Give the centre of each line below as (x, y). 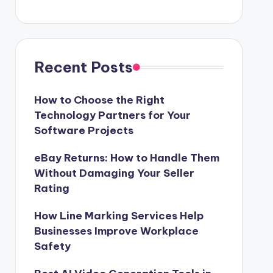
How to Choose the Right (99, 100)
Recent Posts (83, 67)
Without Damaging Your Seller (114, 173)
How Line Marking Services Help (119, 216)
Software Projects (83, 130)
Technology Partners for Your (112, 115)
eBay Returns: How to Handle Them (126, 158)
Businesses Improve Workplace (116, 231)
